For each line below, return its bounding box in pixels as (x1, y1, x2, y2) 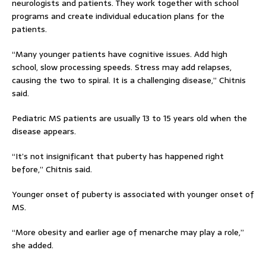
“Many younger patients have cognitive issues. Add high (12, 47, 227, 61)
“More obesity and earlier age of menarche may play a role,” (12, 226, 244, 239)
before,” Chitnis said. (12, 163, 92, 176)
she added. (12, 239, 53, 252)
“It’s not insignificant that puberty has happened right (12, 150, 224, 163)
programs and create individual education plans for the (12, 9, 224, 23)
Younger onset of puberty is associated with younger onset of (12, 188, 254, 201)
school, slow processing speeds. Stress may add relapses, (12, 61, 232, 74)
